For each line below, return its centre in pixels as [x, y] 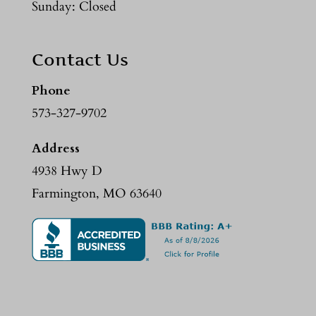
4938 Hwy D [67, 171]
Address [55, 148]
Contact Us [80, 59]
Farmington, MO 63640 [96, 193]
